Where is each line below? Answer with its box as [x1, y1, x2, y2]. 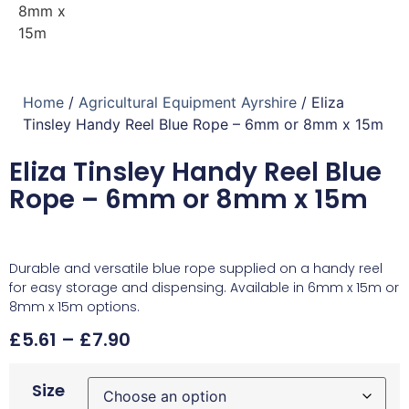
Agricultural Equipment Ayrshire [79, 93, 297, 111]
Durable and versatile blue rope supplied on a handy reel [9, 259, 383, 278]
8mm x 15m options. [9, 298, 140, 316]
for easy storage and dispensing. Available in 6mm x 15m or [9, 278, 399, 297]
